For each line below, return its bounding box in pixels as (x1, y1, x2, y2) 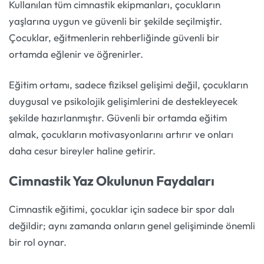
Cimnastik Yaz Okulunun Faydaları (9, 172, 214, 190)
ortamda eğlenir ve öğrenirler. (9, 48, 143, 61)
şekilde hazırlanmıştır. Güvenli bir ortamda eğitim (9, 111, 227, 124)
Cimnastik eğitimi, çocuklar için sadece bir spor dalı (9, 202, 235, 215)
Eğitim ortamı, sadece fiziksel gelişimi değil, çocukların (9, 78, 248, 91)
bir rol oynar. (9, 235, 67, 248)
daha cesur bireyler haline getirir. (9, 144, 156, 157)
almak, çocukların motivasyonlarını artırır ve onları (9, 127, 233, 140)
